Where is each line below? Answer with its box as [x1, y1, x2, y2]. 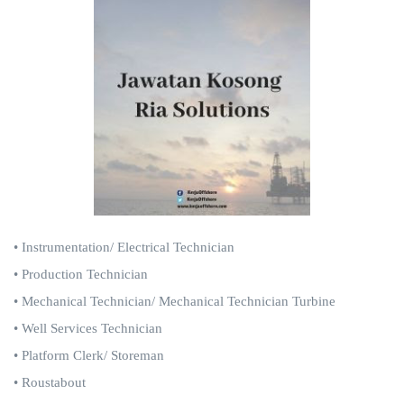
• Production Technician [14, 267, 148, 281]
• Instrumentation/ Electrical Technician [14, 240, 238, 254]
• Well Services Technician [14, 321, 162, 335]
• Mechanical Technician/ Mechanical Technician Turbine [14, 294, 335, 308]
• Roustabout [14, 375, 86, 390]
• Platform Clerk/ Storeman [14, 348, 164, 363]
